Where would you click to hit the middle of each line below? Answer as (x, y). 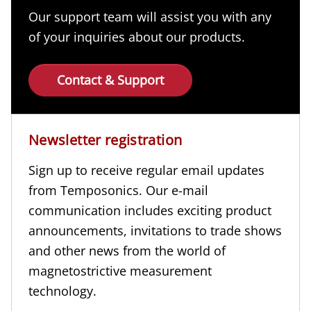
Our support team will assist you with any (150, 16)
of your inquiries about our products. (137, 36)
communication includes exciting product (150, 210)
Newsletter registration (106, 140)
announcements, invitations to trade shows (155, 230)
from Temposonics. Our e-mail (118, 190)
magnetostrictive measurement (120, 270)
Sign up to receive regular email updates (146, 170)
